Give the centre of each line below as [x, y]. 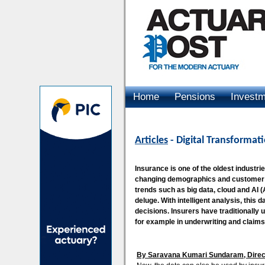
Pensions [195, 97]
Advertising [158, 118]
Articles [151, 140]
